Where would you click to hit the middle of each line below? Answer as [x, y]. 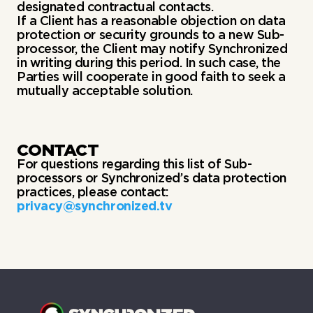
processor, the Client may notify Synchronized [152, 49]
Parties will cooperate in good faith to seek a [151, 77]
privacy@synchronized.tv [95, 206]
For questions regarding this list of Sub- [134, 164]
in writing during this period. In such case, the [149, 63]
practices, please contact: [93, 192]
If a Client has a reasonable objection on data [151, 21]
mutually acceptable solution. [105, 90]
